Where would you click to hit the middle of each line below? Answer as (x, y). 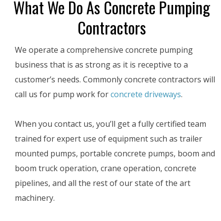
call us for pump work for (62, 94)
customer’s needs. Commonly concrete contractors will (115, 80)
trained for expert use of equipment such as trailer (109, 139)
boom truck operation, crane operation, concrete (106, 168)
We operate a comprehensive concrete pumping (104, 50)
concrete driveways (146, 94)
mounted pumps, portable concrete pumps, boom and (115, 154)
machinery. (35, 198)
